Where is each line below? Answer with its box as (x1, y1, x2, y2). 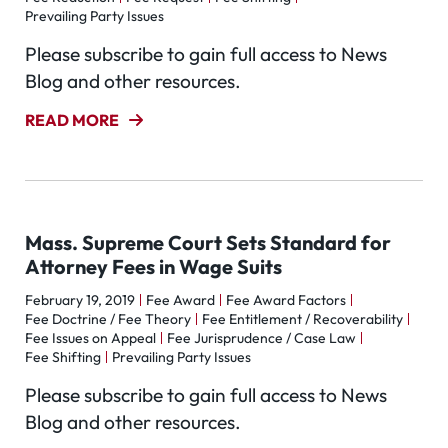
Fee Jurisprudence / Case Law (167, 329, 356, 347)
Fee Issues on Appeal (25, 329, 156, 347)
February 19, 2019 (25, 291, 135, 309)
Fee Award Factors (226, 291, 346, 309)
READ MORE (25, 110, 119, 130)
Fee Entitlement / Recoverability (202, 310, 403, 328)
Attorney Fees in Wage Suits (25, 254, 282, 279)
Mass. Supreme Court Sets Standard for (25, 230, 391, 255)
